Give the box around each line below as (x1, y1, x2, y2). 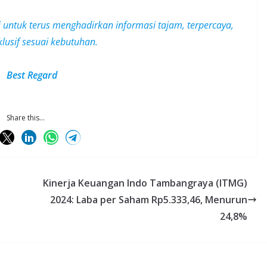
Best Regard (6, 69, 57, 82)
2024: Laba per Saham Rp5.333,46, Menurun (50, 193, 247, 207)
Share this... (6, 113, 45, 123)
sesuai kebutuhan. (22, 35, 98, 49)
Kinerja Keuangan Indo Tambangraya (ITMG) (43, 176, 247, 190)
